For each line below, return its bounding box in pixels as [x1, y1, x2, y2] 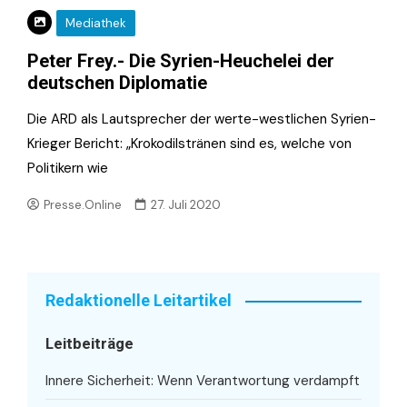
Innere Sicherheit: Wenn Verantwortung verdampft [45, 372, 360, 391]
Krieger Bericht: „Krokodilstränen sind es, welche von [27, 134, 352, 154]
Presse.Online [44, 197, 123, 213]
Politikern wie [27, 159, 108, 178]
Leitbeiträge [45, 334, 134, 353]
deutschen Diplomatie [27, 72, 207, 94]
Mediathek [65, 15, 126, 32]
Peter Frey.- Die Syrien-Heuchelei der [27, 50, 334, 73]
